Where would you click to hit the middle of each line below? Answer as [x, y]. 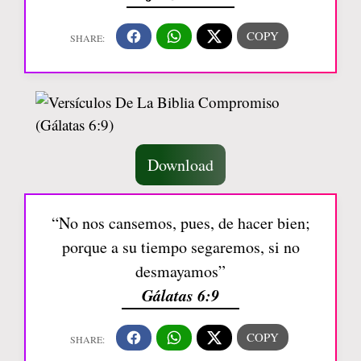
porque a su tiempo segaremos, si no [180, 247]
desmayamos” [180, 271]
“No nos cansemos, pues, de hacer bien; [180, 223]
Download [180, 165]
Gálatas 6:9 [180, 295]
